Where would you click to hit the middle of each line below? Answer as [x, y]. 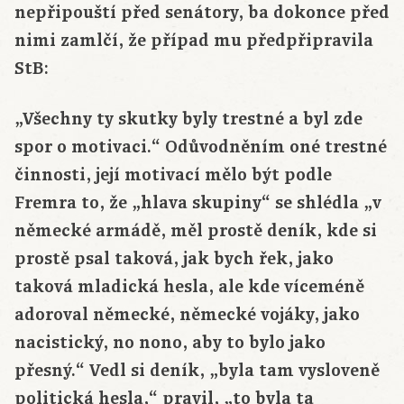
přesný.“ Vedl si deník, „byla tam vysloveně [197, 371]
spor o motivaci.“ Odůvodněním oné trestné [201, 147]
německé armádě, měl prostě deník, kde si [196, 231]
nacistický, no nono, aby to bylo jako [170, 343]
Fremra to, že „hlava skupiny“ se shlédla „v [198, 203]
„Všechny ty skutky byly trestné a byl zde [188, 119]
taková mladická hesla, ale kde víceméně [189, 287]
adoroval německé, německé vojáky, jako [187, 315]
